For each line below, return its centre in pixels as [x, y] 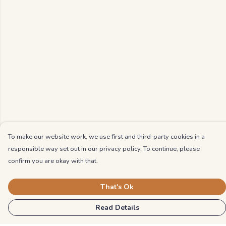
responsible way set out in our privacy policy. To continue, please [104, 149]
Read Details [117, 208]
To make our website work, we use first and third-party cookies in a [106, 137]
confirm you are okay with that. [53, 161]
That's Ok [117, 187]
